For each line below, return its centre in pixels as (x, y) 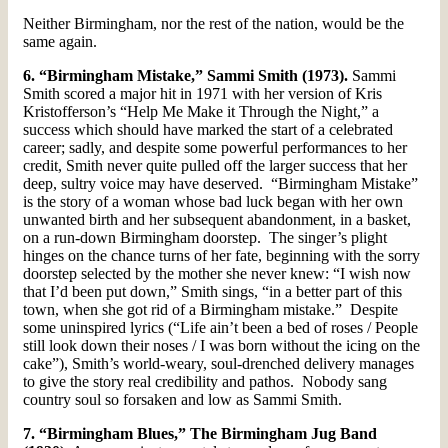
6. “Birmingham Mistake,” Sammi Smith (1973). (187, 75)
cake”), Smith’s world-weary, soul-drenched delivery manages (218, 363)
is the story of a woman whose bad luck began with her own (213, 201)
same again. (60, 41)
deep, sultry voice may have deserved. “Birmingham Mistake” (220, 183)
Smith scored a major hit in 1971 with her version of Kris (202, 93)
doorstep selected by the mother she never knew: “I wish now (217, 273)
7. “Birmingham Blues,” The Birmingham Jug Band (200, 433)
